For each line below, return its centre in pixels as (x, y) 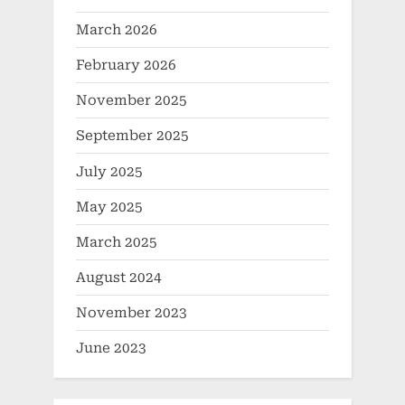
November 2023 (132, 313)
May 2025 (109, 207)
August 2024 (119, 278)
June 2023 (111, 348)
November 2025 (132, 101)
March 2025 (117, 242)
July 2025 (109, 171)
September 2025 (132, 136)
